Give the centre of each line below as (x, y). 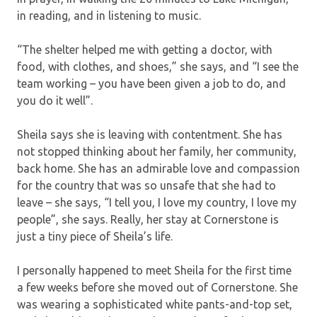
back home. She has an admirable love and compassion (158, 168)
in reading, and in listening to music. (109, 15)
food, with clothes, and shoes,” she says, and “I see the (158, 66)
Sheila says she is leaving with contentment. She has (150, 134)
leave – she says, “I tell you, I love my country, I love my (157, 202)
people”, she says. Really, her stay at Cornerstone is (148, 219)
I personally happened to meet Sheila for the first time (154, 270)
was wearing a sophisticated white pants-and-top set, (155, 304)
